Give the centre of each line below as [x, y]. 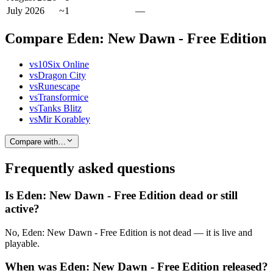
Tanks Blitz [60, 108]
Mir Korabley [64, 119]
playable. [22, 243]
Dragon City [62, 75]
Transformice [63, 97]
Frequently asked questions [90, 168]
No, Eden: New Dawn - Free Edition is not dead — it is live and [129, 232]
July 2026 [26, 11]
